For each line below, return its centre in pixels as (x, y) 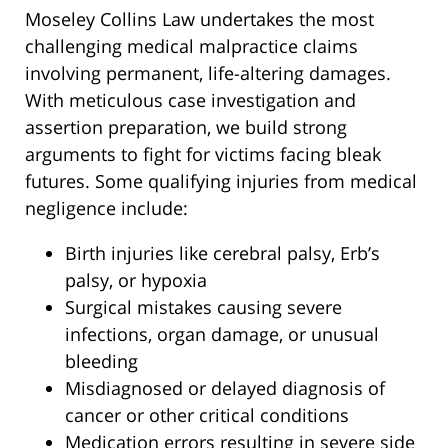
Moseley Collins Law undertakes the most (199, 19)
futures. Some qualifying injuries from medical (221, 181)
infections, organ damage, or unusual (222, 334)
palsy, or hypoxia (136, 280)
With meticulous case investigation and (190, 100)
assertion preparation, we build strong (186, 127)
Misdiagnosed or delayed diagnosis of (225, 388)
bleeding (101, 361)
